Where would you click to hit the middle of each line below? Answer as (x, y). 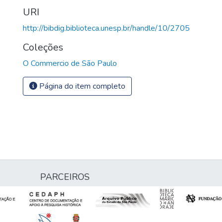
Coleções (43, 47)
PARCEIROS (65, 177)
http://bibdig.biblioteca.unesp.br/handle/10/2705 (106, 28)
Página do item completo (81, 86)
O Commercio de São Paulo (70, 63)
